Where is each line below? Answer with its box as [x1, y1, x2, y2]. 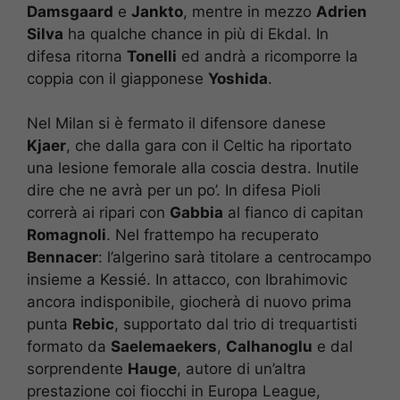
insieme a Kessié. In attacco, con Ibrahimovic [27, 271, 347, 289]
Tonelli [127, 46, 177, 65]
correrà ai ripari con [27, 204, 170, 222]
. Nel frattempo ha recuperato [106, 226, 319, 245]
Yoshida [208, 69, 268, 87]
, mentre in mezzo [183, 2, 316, 21]
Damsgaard [27, 2, 113, 21]
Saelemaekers [111, 337, 217, 356]
